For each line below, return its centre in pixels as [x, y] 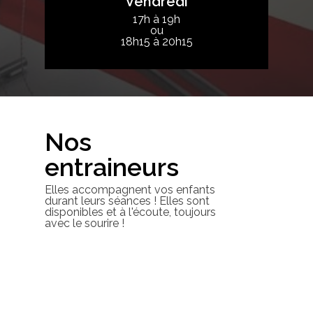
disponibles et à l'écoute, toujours [131, 212]
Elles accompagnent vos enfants [130, 190]
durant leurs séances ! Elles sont [128, 201]
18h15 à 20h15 [156, 41]
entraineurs [112, 167]
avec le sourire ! [85, 224]
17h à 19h [156, 19]
